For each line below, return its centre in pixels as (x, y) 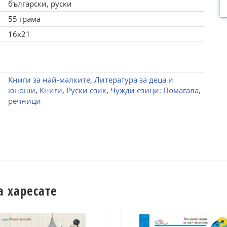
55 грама (24, 19)
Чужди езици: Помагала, (155, 90)
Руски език (86, 90)
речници (24, 101)
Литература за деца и (134, 80)
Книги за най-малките (49, 80)
